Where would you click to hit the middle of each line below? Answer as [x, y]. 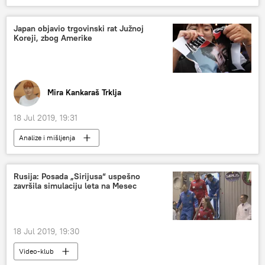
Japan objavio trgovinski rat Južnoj [79, 28]
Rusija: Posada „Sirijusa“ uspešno [77, 176]
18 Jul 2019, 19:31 [46, 117]
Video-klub [36, 251]
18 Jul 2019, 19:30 [47, 232]
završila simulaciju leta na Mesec [75, 185]
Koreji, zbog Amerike [53, 38]
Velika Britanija [42, 7]
